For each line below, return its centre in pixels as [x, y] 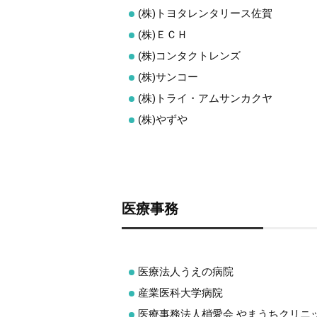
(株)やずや [163, 119]
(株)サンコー [168, 76]
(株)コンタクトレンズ [189, 55]
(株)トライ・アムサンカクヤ [205, 98]
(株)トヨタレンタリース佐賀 [205, 13]
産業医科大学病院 [180, 293]
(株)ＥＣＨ [163, 34]
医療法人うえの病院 [186, 271]
